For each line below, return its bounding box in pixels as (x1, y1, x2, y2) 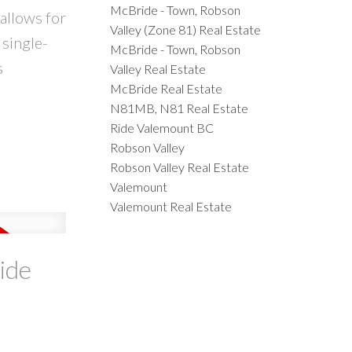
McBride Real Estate (110, 80, 223, 96)
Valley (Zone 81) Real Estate (110, 21, 262, 37)
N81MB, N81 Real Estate (110, 100, 249, 115)
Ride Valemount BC (110, 119, 214, 135)
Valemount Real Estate (110, 198, 233, 214)
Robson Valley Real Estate (110, 159, 250, 174)
